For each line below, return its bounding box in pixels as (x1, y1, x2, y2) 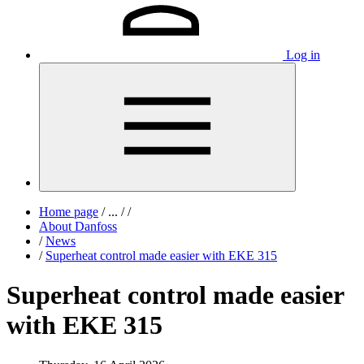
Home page (39, 205, 98, 219)
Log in (286, 48, 320, 62)
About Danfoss (39, 219, 117, 233)
